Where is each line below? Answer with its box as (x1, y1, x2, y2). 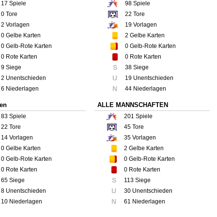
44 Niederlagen (125, 85, 166, 92)
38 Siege (125, 63, 149, 71)
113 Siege (124, 176, 151, 184)
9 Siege (1, 63, 21, 71)
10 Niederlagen (1, 198, 42, 205)
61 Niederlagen (124, 198, 165, 205)
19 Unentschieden (125, 74, 173, 81)
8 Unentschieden (1, 187, 46, 194)
